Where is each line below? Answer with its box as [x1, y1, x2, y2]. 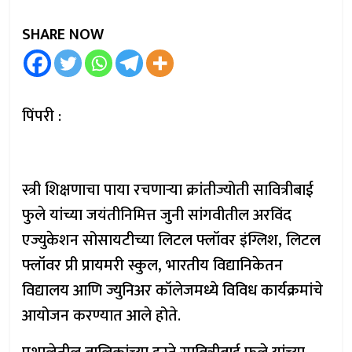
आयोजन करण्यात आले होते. [22, 302, 181, 329]
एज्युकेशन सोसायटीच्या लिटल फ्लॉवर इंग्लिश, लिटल [22, 227, 321, 254]
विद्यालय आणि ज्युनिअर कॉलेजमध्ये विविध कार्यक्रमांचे [22, 277, 324, 304]
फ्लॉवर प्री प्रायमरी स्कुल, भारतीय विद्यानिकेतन [22, 252, 284, 279]
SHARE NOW [22, 21, 104, 48]
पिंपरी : [22, 103, 62, 130]
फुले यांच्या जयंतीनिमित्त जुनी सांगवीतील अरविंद [22, 202, 292, 229]
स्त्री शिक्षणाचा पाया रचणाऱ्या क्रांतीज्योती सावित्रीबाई [22, 177, 314, 203]
